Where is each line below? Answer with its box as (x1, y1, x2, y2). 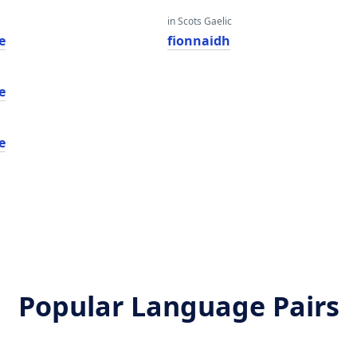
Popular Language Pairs (18, 288, 339, 324)
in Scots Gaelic (167, 14, 232, 28)
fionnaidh (167, 32, 230, 49)
